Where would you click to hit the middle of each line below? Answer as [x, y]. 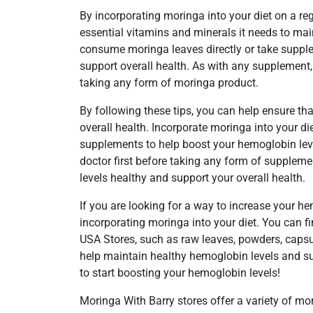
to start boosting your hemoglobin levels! [180, 273]
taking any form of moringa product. [169, 83]
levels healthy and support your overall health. [192, 178]
